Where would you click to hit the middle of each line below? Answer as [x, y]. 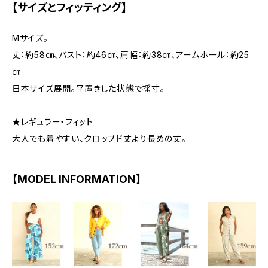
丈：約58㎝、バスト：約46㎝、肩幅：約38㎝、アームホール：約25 [131, 55]
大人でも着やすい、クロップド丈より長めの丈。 [99, 138]
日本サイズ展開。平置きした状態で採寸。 [89, 88]
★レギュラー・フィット [53, 122]
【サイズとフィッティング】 [69, 7]
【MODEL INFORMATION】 [77, 179]
